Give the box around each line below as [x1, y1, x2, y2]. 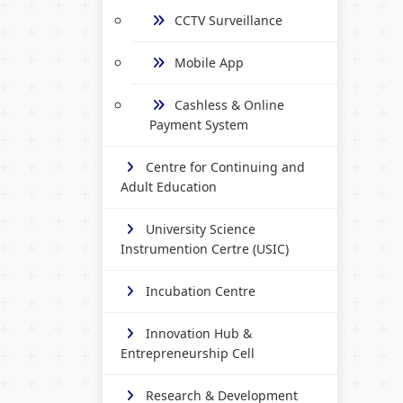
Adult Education [121, 177, 217, 195]
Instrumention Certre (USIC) [121, 239, 289, 257]
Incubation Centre [146, 282, 255, 300]
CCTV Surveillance [175, 11, 282, 29]
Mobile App [175, 53, 244, 71]
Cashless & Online [175, 95, 284, 113]
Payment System [149, 115, 248, 133]
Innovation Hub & [146, 324, 252, 342]
